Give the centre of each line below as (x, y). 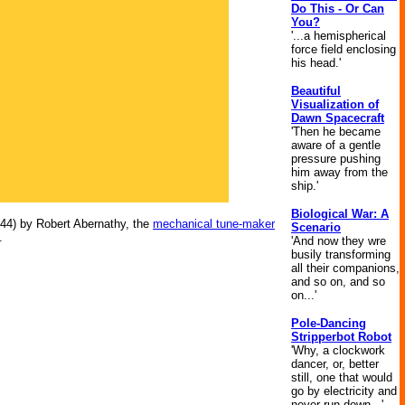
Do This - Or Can (338, 9)
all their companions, (345, 268)
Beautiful (316, 91)
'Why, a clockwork (338, 350)
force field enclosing (344, 49)
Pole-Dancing (329, 323)
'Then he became (336, 132)
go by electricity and (344, 391)
